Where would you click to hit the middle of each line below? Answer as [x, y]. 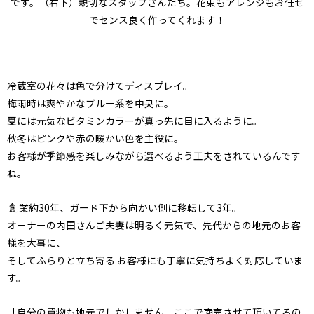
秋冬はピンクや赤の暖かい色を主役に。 [95, 138]
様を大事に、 [36, 243]
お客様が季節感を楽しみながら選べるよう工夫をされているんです [154, 156]
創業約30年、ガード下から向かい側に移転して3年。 [124, 208]
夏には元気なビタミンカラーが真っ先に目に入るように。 [135, 121]
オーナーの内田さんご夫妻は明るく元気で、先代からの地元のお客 [154, 225]
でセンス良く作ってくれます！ [157, 19]
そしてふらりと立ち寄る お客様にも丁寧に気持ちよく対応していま [155, 260]
